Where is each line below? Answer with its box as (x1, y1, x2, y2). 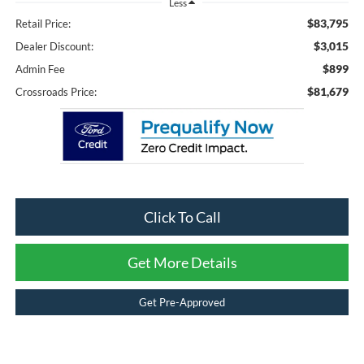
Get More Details (127, 253, 237, 272)
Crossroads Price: (15, 85, 97, 99)
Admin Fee (15, 63, 65, 76)
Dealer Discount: (15, 40, 93, 54)
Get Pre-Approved (139, 296, 225, 310)
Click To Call (143, 208, 221, 227)
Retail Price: (15, 17, 71, 31)
